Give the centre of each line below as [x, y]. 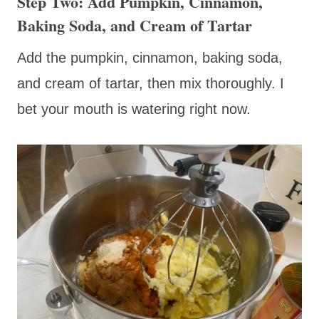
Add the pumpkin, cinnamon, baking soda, [150, 57]
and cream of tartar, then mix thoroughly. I [151, 83]
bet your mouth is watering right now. [134, 109]
